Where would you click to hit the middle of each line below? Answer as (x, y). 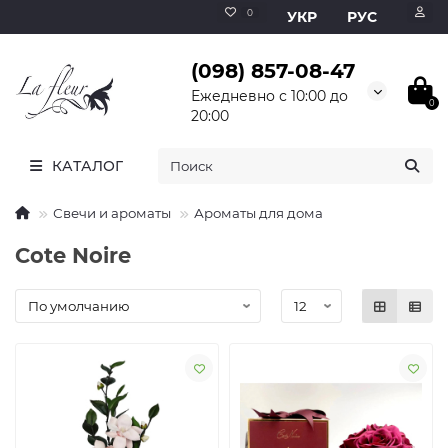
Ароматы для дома (258, 213)
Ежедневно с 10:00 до (269, 96)
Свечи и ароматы (112, 213)
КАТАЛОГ (87, 166)
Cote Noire (73, 255)
